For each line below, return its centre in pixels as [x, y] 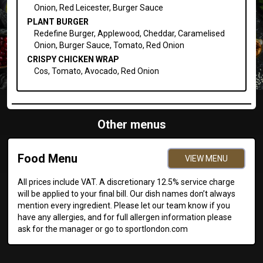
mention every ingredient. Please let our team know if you [124, 205]
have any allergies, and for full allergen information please [125, 217]
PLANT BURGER [58, 21]
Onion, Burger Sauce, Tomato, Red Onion [109, 45]
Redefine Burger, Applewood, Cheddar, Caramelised [129, 33]
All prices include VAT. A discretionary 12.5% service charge [126, 182]
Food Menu [48, 158]
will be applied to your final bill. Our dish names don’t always [127, 193]
